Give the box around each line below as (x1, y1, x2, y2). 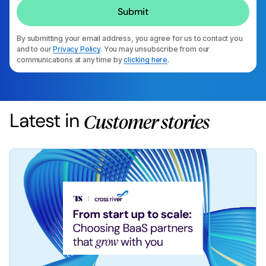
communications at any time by (17, 55, 124, 64)
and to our (17, 45, 53, 53)
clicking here (123, 55, 168, 64)
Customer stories (83, 114, 210, 133)
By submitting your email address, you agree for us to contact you (17, 34, 243, 43)
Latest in (9, 108, 79, 133)
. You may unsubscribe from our (100, 45, 210, 53)
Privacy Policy (53, 45, 101, 53)
